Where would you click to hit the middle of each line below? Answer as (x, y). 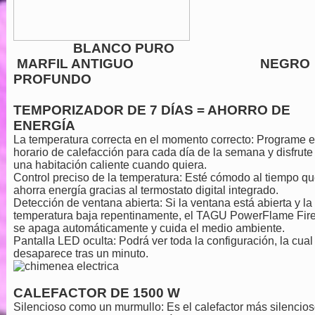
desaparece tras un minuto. (81, 253)
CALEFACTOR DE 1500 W (96, 292)
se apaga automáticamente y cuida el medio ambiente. (149, 228)
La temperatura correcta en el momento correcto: (133, 139)
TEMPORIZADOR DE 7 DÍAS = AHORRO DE (152, 110)
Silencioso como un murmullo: (88, 307)
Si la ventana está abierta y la (237, 202)
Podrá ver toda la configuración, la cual (216, 240)
